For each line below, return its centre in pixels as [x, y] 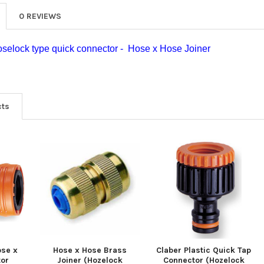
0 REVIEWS [40, 16]
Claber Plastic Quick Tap [204, 250]
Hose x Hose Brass [90, 250]
